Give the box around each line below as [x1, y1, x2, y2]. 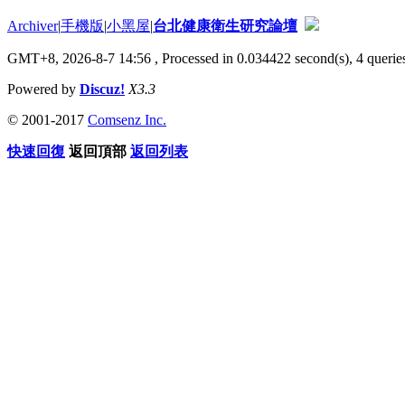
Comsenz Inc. [88, 111, 166, 127]
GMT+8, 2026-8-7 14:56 [7, 50, 151, 66]
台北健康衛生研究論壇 [153, 17, 297, 33]
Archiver [7, 17, 58, 33]
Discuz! [80, 80, 125, 97]
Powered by [7, 80, 80, 97]
